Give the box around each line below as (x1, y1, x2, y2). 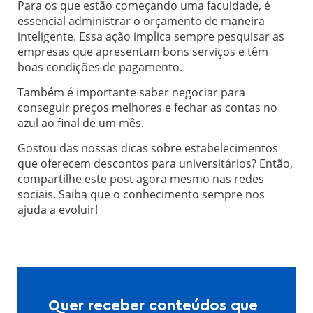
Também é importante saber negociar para (17, 85, 245, 101)
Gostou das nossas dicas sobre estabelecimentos (17, 140, 278, 156)
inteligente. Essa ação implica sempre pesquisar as (17, 28, 284, 44)
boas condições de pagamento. (17, 59, 182, 75)
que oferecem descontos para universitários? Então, (17, 156, 293, 172)
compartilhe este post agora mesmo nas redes (17, 171, 264, 187)
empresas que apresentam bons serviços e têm (17, 43, 268, 59)
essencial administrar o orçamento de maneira (17, 13, 265, 29)
